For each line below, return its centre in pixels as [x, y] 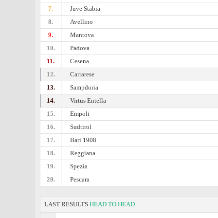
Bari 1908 [83, 140]
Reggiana [83, 153]
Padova [80, 48]
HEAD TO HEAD [112, 204]
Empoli [80, 114]
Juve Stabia [85, 9]
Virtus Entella [88, 100]
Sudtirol [81, 127]
